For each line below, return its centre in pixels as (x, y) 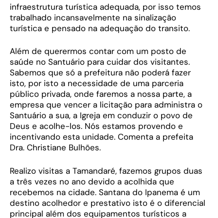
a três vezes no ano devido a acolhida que (92, 181)
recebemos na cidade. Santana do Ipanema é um (105, 192)
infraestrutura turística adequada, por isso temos (105, 7)
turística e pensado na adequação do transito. (100, 28)
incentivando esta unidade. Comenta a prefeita (101, 137)
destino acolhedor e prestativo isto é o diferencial (108, 203)
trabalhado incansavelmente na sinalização (93, 17)
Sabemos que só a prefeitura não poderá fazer (100, 73)
